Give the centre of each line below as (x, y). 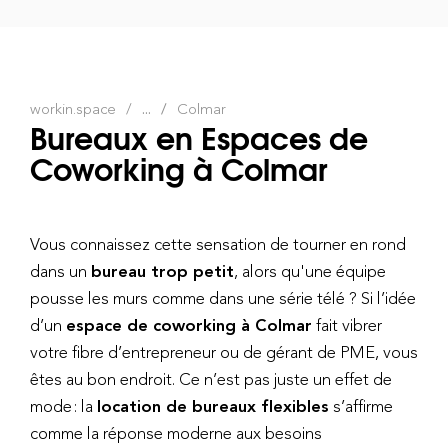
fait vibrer (347, 324)
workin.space (73, 108)
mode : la (63, 405)
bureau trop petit (162, 270)
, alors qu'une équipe (310, 270)
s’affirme (361, 405)
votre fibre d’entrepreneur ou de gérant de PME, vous (224, 351)
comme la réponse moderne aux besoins (176, 432)
